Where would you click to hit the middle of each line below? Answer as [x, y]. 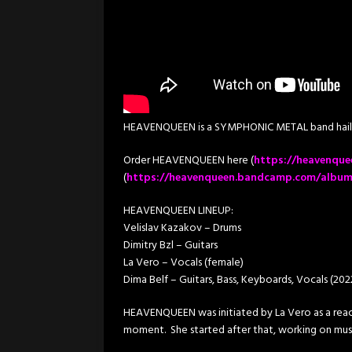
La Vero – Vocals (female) [183, 262]
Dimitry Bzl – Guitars [170, 245]
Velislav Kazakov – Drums [182, 228]
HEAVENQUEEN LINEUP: [178, 211]
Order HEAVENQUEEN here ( [189, 160]
